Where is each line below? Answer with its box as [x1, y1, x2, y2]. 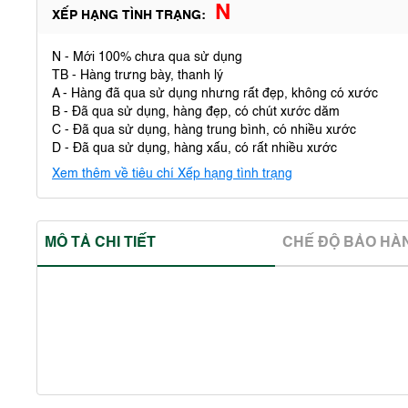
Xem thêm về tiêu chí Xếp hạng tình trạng [52, 168, 292, 180]
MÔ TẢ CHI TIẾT [45, 236, 156, 250]
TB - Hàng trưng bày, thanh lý [52, 69, 223, 82]
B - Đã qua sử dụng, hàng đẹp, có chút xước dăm [52, 106, 340, 118]
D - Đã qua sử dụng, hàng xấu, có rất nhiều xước [52, 142, 337, 155]
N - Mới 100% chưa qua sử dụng [52, 51, 242, 64]
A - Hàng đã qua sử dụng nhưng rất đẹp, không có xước [52, 87, 378, 100]
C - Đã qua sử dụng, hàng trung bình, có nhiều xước [52, 124, 356, 137]
